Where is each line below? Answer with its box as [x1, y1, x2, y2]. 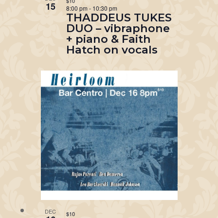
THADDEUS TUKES [66, 10, 172, 24]
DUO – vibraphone [66, 21, 170, 35]
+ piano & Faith [66, 32, 151, 46]
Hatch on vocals [66, 42, 158, 56]
